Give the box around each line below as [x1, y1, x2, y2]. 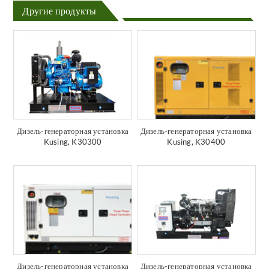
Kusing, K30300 [43, 137, 102, 147]
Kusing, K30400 [167, 137, 226, 147]
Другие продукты [22, 5, 97, 17]
